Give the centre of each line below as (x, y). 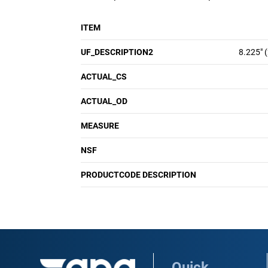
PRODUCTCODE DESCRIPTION (138, 175)
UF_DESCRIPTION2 (117, 52)
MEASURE (100, 126)
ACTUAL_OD (104, 101)
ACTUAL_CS (104, 77)
